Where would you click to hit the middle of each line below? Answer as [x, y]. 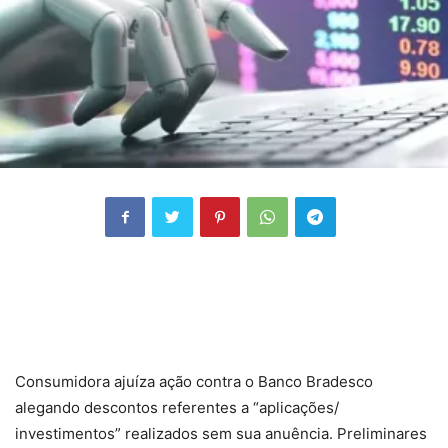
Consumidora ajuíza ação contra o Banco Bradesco [194, 381]
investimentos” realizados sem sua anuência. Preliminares [221, 433]
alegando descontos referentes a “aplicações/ [177, 407]
